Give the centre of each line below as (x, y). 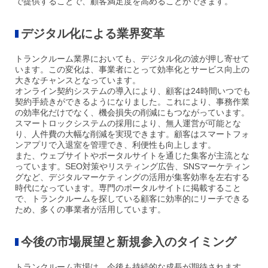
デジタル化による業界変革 (93, 34)
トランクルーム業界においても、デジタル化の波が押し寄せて (132, 59)
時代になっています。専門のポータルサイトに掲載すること (128, 188)
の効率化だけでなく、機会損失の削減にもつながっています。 (132, 113)
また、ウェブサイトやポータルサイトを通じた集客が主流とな (132, 156)
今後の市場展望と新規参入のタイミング (129, 242)
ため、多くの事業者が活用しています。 (90, 210)
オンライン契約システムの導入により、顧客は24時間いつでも (133, 91)
